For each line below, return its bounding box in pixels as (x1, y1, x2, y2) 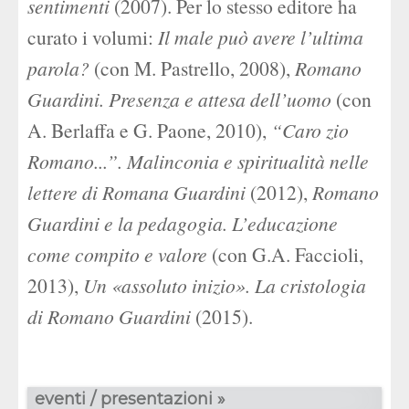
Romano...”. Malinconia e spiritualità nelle (27, 148, 369, 174)
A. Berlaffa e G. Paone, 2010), (27, 117, 271, 143)
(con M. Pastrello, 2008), (89, 55, 295, 81)
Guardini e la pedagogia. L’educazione (27, 210, 338, 236)
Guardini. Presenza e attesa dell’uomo (27, 86, 331, 112)
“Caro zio (271, 117, 349, 143)
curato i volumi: (27, 24, 158, 50)
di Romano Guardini (27, 303, 191, 330)
